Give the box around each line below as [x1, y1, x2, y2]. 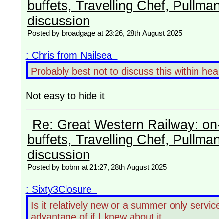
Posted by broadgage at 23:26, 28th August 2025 [27, 29, 182, 38]
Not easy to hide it [25, 90, 108, 102]
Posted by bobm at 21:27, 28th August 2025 [27, 163, 167, 172]
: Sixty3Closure [25, 184, 97, 195]
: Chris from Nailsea [25, 50, 118, 61]
